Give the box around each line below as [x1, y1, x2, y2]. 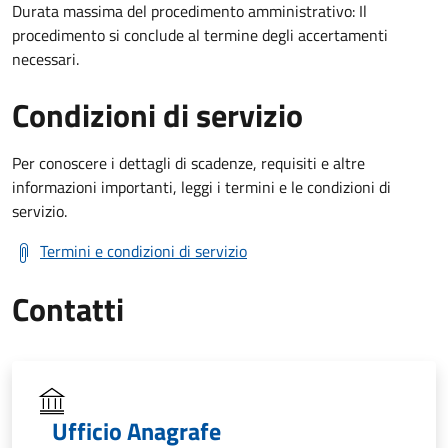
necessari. [12, 46, 79, 71]
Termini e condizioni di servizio [40, 238, 247, 263]
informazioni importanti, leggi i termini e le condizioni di [12, 174, 391, 199]
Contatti [12, 284, 124, 333]
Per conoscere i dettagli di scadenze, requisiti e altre [12, 150, 365, 175]
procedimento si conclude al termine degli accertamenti [12, 22, 388, 47]
